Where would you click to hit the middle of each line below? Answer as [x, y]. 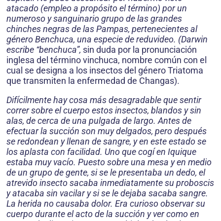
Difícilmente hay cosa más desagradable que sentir [104, 100]
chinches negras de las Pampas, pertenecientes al [102, 29]
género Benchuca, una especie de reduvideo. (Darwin [107, 39]
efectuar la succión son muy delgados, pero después [107, 131]
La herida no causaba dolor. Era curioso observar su [106, 203]
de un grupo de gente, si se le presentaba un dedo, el [106, 172]
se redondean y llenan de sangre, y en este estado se [106, 141]
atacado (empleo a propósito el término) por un [97, 8]
